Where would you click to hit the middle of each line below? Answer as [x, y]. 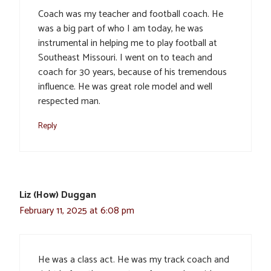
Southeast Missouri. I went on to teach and [125, 58]
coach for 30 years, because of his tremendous [132, 73]
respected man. [69, 102]
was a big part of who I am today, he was [121, 29]
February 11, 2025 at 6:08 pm [77, 211]
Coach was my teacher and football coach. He [131, 15]
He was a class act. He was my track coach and [134, 260]
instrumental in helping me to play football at [128, 44]
